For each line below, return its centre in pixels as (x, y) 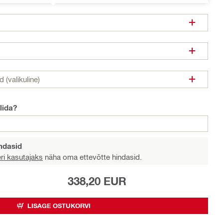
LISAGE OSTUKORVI (59, 205)
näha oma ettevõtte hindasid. (92, 157)
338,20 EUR (97, 181)
